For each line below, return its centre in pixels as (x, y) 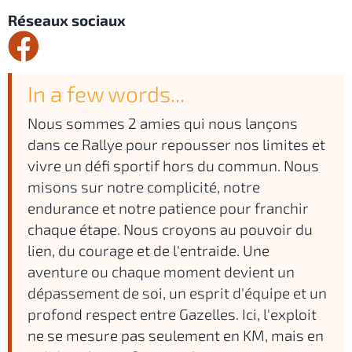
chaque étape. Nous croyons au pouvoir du (170, 229)
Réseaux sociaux (67, 20)
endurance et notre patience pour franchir (168, 207)
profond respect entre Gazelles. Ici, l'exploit (172, 313)
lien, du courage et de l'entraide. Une (148, 250)
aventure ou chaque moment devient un (161, 271)
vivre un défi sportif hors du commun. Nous (173, 165)
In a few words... (106, 93)
